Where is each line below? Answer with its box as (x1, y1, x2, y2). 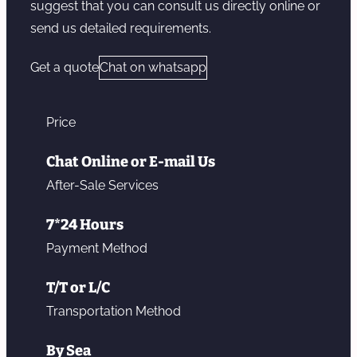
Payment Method (46, 241, 147, 257)
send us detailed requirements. (30, 21, 211, 37)
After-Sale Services (46, 178, 159, 194)
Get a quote (30, 60, 99, 76)
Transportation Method (46, 304, 181, 320)
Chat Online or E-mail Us (46, 153, 215, 171)
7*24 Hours (46, 216, 124, 234)
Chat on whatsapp (100, 60, 206, 76)
